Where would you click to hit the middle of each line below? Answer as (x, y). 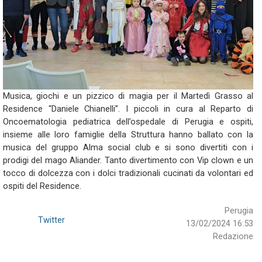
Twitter (51, 220)
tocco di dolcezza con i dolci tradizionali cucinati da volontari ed (128, 173)
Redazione (233, 236)
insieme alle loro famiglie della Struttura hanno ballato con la (128, 135)
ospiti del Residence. (42, 186)
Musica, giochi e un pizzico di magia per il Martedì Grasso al (128, 96)
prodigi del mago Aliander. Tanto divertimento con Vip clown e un (128, 160)
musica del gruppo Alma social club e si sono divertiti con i (128, 147)
